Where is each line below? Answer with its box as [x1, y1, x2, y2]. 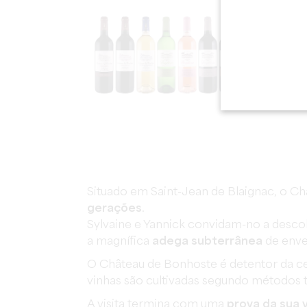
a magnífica [87, 236, 152, 247]
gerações [87, 203, 142, 214]
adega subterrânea [152, 236, 262, 247]
